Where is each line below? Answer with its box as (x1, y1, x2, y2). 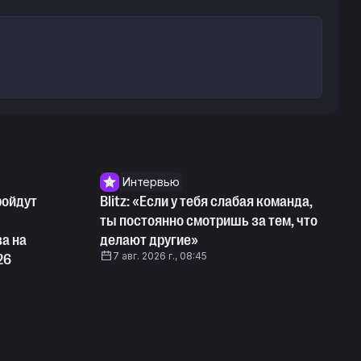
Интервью (122, 175, 180, 189)
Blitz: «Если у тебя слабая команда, (100, 193, 313, 210)
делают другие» (100, 232, 198, 248)
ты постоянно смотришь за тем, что (100, 213, 317, 229)
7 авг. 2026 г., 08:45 (113, 250, 207, 262)
